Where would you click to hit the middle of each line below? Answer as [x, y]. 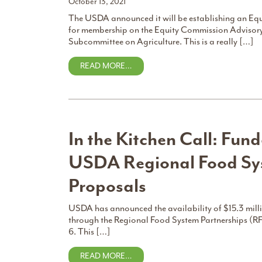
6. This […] [89, 232]
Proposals [107, 186]
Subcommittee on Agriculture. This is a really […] [161, 42]
